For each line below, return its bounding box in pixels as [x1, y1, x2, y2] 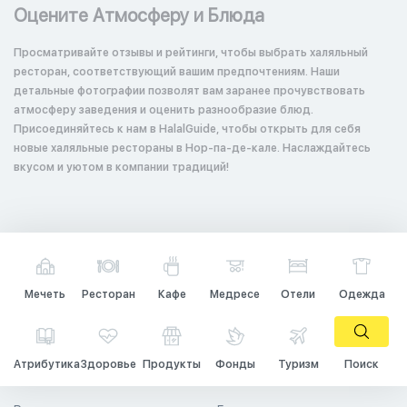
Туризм [277, 358, 319, 371]
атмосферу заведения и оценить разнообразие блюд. [14, 104, 313, 116]
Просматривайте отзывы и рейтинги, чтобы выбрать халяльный [14, 46, 368, 59]
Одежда [338, 288, 385, 301]
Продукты [143, 358, 202, 371]
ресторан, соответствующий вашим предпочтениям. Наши [14, 65, 340, 78]
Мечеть [25, 288, 66, 301]
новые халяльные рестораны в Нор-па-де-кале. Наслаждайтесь [14, 142, 371, 154]
